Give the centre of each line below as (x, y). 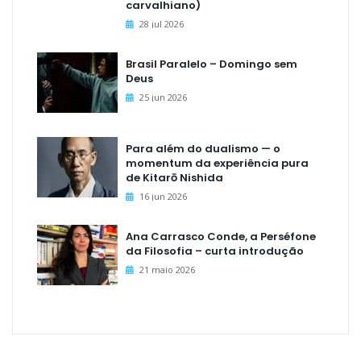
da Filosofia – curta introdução (215, 251)
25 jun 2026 (163, 98)
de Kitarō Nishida (174, 178)
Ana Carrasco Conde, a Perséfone (221, 237)
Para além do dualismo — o (203, 149)
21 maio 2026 (167, 270)
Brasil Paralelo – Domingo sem (212, 64)
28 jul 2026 (162, 24)
